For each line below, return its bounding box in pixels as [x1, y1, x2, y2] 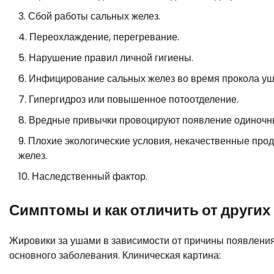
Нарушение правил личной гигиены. [29, 50, 193, 65]
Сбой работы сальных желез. [28, 9, 160, 23]
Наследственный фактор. [32, 169, 147, 183]
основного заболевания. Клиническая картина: [9, 248, 221, 262]
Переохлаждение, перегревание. [29, 29, 179, 44]
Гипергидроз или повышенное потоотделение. [29, 92, 239, 106]
